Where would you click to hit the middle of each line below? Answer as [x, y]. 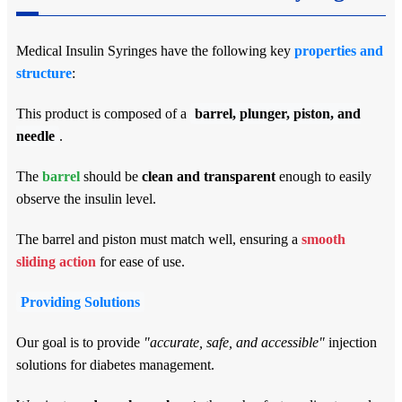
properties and [339, 50]
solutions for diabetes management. [115, 364]
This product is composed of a [103, 113]
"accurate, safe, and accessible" [234, 342]
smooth [323, 239]
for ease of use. [140, 261]
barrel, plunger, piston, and [278, 113]
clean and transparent [209, 176]
